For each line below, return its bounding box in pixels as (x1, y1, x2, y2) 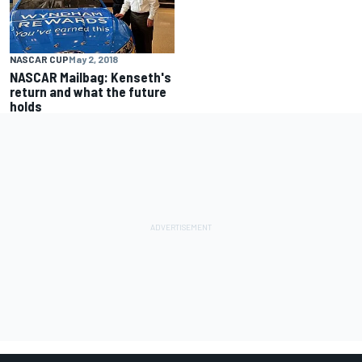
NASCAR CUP (10, 53, 69, 65)
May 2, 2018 (69, 53, 118, 65)
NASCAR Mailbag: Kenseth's (10, 69, 171, 86)
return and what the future (10, 83, 166, 100)
